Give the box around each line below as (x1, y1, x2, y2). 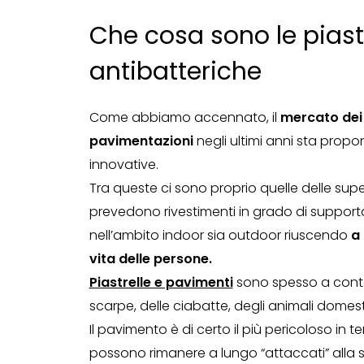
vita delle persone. (89, 249, 212, 268)
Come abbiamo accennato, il (89, 108, 280, 127)
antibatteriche (89, 54, 262, 89)
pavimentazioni (89, 132, 193, 150)
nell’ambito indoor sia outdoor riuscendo (89, 226, 351, 245)
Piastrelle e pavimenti (89, 273, 233, 292)
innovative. (89, 155, 158, 174)
